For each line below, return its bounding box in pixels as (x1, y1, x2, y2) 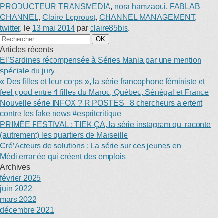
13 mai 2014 (32, 24, 75, 32)
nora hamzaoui (114, 2, 166, 11)
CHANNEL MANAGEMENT (99, 13, 195, 21)
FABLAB (170, 2, 200, 11)
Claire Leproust (42, 13, 95, 21)
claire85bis (90, 24, 128, 32)
